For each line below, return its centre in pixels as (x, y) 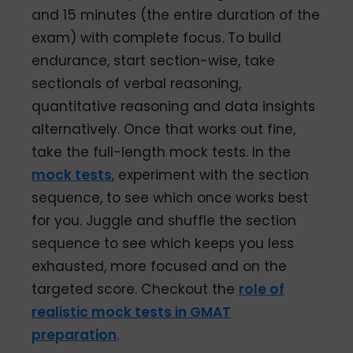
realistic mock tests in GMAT (132, 312)
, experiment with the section (211, 175)
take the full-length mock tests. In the (162, 152)
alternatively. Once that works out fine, (164, 129)
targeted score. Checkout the (136, 289)
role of (262, 289)
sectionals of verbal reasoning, (137, 83)
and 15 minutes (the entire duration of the (176, 15)
